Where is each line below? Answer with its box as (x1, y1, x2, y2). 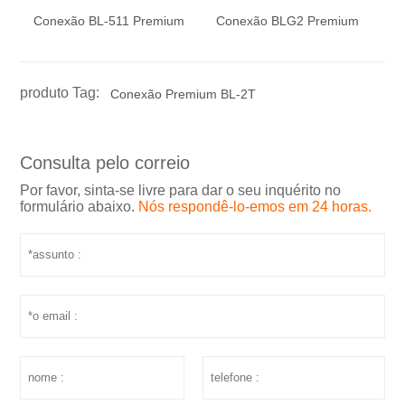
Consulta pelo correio (20, 153, 191, 174)
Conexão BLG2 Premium (216, 14, 359, 29)
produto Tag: (20, 85, 100, 101)
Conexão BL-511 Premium (33, 14, 185, 29)
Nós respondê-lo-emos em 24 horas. (138, 199, 372, 215)
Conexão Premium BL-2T (110, 87, 257, 102)
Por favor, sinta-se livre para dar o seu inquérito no (20, 183, 342, 199)
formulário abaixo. (20, 199, 139, 215)
